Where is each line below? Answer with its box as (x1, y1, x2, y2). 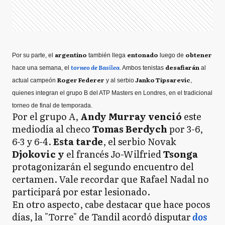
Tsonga (163, 147, 198, 161)
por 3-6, (167, 122, 203, 136)
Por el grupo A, (12, 109, 80, 123)
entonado (127, 50, 158, 59)
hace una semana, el (12, 64, 71, 71)
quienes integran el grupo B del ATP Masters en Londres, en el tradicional (12, 89, 212, 96)
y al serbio (104, 77, 134, 84)
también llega (87, 52, 127, 59)
